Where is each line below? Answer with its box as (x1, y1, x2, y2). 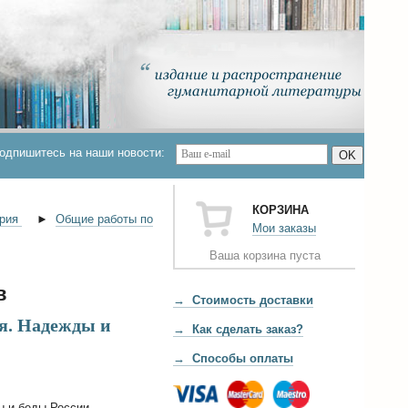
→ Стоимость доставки (173, 293, 313, 307)
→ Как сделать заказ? (173, 322, 303, 336)
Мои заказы (252, 221, 316, 235)
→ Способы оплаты (173, 352, 293, 365)
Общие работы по (56, 212, 153, 226)
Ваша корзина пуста (209, 249, 321, 262)
